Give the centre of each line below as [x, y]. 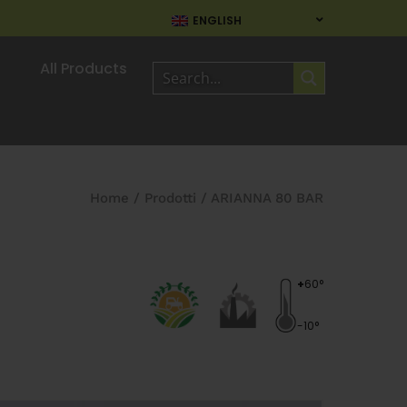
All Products [84, 69]
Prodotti [170, 198]
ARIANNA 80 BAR [267, 198]
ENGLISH [217, 20]
